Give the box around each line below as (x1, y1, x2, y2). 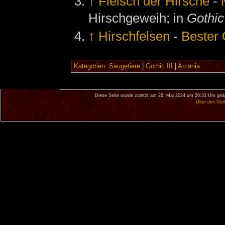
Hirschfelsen (98, 28, 170, 44)
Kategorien (73, 63, 105, 70)
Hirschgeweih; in (88, 11, 187, 26)
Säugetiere (108, 63, 140, 70)
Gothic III (145, 63, 173, 70)
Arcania (177, 63, 200, 70)
